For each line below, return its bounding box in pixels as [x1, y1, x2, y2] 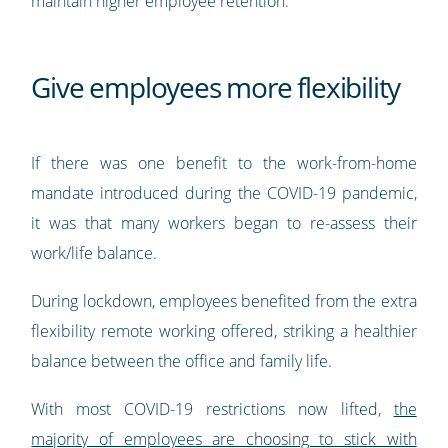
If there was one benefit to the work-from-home [31, 151, 417, 174]
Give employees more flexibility [31, 67, 406, 106]
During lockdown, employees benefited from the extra [31, 289, 417, 312]
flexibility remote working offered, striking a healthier [31, 319, 417, 342]
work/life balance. [31, 241, 162, 264]
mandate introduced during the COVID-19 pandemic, [31, 181, 417, 204]
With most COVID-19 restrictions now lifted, [31, 397, 394, 420]
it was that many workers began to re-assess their [31, 211, 417, 234]
